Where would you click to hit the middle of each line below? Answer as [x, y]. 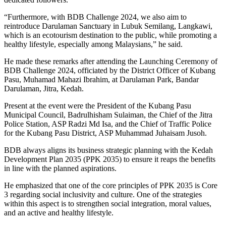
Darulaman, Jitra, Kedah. [44, 88]
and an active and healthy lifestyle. [59, 212]
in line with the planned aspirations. [60, 168]
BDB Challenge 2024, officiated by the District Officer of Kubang [110, 70]
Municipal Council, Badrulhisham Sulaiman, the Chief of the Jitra [108, 115]
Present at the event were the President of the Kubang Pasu [98, 105]
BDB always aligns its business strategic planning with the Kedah [108, 150]
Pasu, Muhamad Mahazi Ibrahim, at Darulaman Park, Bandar [101, 79]
